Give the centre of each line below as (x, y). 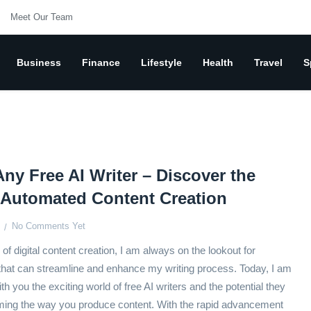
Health (218, 62)
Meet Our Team (42, 17)
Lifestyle (161, 62)
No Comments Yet (49, 226)
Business (39, 62)
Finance (101, 62)
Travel (268, 62)
